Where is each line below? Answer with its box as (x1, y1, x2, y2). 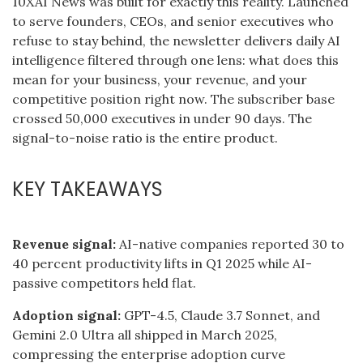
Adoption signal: (12, 306, 121, 323)
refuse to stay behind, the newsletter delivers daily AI (12, 32, 340, 49)
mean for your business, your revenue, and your (12, 71, 307, 88)
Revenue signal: (12, 235, 116, 252)
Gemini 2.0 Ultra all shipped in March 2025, (12, 326, 277, 343)
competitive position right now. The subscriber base (12, 91, 335, 107)
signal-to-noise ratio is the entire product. (12, 130, 278, 146)
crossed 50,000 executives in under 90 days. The (12, 110, 312, 126)
